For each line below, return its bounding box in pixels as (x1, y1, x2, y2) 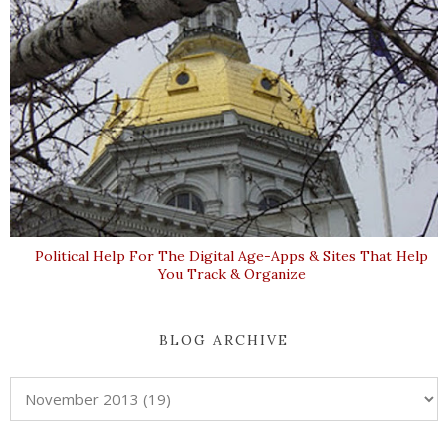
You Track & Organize (157, 264, 306, 283)
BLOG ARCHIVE (159, 330, 289, 349)
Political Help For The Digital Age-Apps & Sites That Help (35, 246, 428, 265)
